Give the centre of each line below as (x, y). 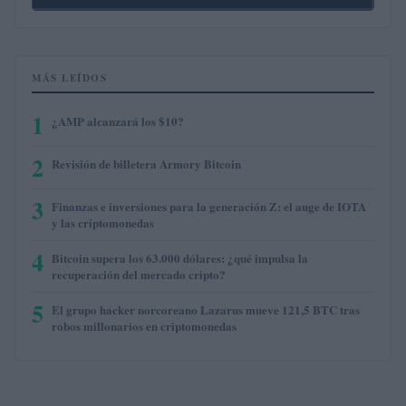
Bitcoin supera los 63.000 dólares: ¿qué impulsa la (180, 257)
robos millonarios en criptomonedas (144, 325)
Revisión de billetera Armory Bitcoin (146, 163)
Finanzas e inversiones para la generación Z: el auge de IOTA (209, 206)
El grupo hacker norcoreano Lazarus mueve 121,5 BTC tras (206, 309)
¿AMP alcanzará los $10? (118, 121)
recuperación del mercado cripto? (139, 274)
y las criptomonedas (103, 222)
